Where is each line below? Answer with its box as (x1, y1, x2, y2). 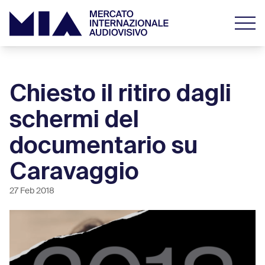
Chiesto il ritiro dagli (9, 78, 231, 108)
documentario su (9, 130, 198, 160)
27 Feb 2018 (9, 187, 54, 195)
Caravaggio (9, 156, 139, 186)
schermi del (9, 104, 139, 134)
